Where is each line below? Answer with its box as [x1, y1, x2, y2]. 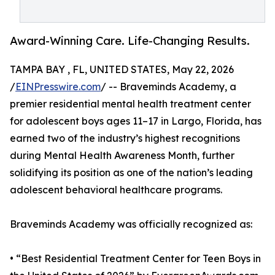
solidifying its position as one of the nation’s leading [10, 166, 253, 179]
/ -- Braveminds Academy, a [101, 80, 236, 93]
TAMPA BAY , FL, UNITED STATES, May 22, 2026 [10, 63, 234, 76]
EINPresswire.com [15, 80, 101, 93]
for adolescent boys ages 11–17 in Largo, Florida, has [10, 115, 261, 128]
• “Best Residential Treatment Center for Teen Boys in [10, 252, 261, 265]
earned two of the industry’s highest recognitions [10, 132, 240, 145]
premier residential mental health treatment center [10, 98, 251, 110]
